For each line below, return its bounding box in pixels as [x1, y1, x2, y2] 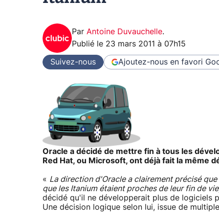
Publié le [72, 40, 106, 48]
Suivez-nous [50, 58, 96, 66]
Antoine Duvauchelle [87, 28, 162, 36]
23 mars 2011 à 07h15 [106, 40, 186, 48]
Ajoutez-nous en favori [118, 58, 203, 66]
